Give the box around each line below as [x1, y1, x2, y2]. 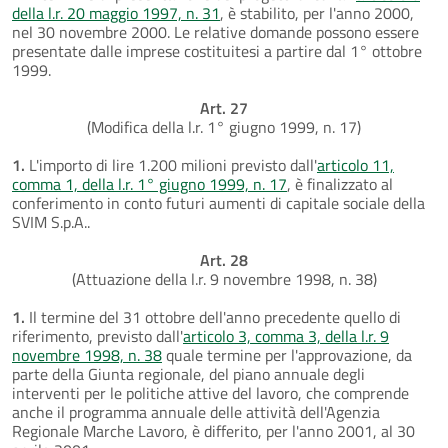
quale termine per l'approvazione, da [162, 342, 412, 367]
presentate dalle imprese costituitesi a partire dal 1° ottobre [12, 38, 422, 63]
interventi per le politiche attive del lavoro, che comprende [12, 380, 409, 405]
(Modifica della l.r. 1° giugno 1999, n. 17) [87, 114, 361, 139]
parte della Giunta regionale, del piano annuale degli [12, 361, 365, 386]
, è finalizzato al [287, 171, 393, 196]
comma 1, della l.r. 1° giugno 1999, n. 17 [12, 171, 287, 196]
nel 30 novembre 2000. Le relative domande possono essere [12, 19, 419, 44]
